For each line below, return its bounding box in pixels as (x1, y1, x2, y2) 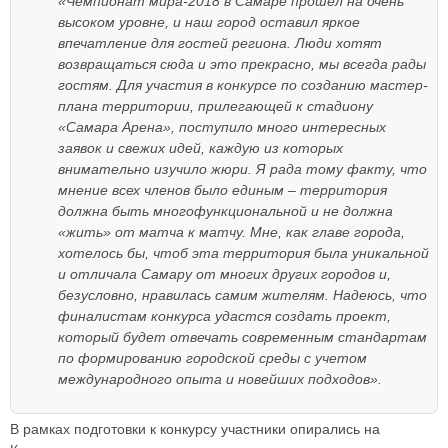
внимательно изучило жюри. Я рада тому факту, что (58, 161, 427, 178)
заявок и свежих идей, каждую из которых (58, 140, 343, 157)
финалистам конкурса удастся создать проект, (58, 308, 391, 325)
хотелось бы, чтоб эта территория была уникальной (58, 245, 429, 262)
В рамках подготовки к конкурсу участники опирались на (10, 421, 380, 438)
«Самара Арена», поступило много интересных (58, 119, 386, 136)
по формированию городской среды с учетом (58, 350, 367, 367)
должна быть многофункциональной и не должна (58, 203, 393, 220)
